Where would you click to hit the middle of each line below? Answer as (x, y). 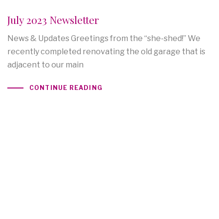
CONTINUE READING (66, 88)
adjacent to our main (45, 65)
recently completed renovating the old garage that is (106, 51)
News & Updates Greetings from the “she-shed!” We (104, 38)
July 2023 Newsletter (53, 19)
